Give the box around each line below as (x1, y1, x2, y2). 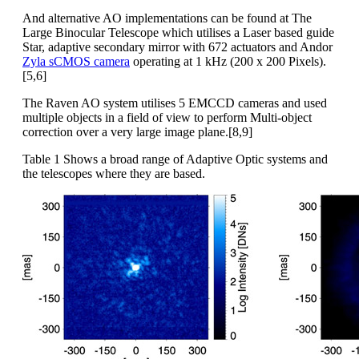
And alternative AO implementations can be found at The (22, 10, 312, 25)
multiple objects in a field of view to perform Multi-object (22, 110, 312, 124)
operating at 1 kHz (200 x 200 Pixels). (130, 54, 326, 68)
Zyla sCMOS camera (22, 54, 130, 68)
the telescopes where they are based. (22, 166, 205, 180)
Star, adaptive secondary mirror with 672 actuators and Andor (22, 39, 333, 54)
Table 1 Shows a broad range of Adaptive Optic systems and (22, 151, 328, 166)
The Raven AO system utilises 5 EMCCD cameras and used (22, 95, 327, 110)
